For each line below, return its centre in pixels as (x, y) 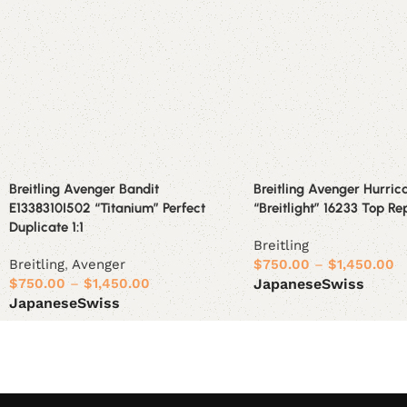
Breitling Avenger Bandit (84, 189)
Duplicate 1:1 (46, 227)
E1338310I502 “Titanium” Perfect (107, 208)
